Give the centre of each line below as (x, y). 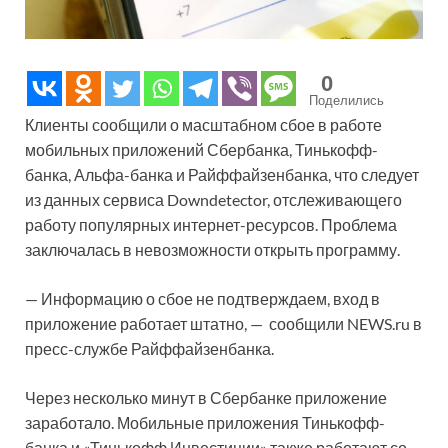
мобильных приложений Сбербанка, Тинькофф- (201, 150)
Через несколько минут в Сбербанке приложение (206, 398)
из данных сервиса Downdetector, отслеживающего (213, 200)
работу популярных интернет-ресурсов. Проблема (211, 225)
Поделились (346, 100)
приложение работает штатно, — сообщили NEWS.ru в (223, 324)
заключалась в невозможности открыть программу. (212, 250)
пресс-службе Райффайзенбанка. (149, 349)
